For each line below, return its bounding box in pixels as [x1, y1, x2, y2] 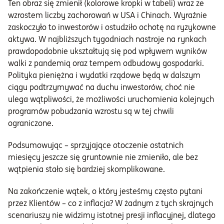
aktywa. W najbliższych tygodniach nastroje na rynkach [8, 34, 206, 44]
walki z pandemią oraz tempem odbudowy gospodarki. [8, 58, 204, 68]
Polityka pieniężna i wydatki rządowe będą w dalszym [8, 70, 200, 80]
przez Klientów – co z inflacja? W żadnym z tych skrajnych [8, 198, 213, 208]
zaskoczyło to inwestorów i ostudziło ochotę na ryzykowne [8, 22, 216, 32]
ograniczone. [8, 118, 53, 128]
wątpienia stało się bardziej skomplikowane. [8, 164, 165, 174]
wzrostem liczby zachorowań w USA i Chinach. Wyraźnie [8, 10, 207, 20]
